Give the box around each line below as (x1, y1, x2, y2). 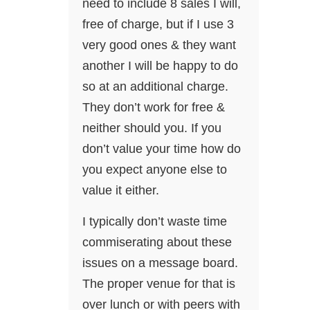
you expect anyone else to (82, 163, 227, 177)
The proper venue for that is (82, 277, 235, 291)
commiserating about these (82, 235, 232, 250)
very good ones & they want (82, 38, 236, 53)
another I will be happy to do (82, 59, 238, 73)
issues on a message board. (82, 256, 238, 271)
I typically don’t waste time (82, 215, 227, 229)
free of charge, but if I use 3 (82, 17, 234, 32)
